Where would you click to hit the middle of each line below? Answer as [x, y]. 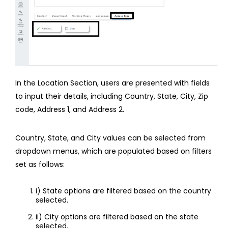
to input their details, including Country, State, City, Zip [112, 96]
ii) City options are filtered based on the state [117, 217]
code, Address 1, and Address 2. [70, 109]
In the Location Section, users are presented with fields [112, 83]
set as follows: [40, 164]
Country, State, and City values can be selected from [110, 138]
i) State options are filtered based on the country [123, 191]
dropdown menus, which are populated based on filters [113, 151]
